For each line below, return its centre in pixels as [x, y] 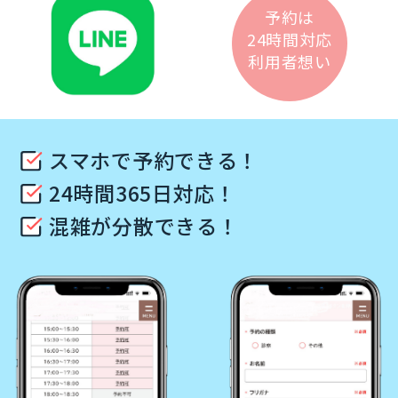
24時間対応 [290, 39]
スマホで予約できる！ [154, 160]
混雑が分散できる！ [144, 226]
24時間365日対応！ [143, 193]
